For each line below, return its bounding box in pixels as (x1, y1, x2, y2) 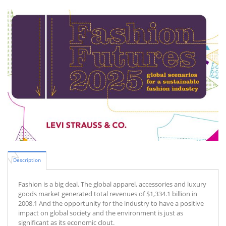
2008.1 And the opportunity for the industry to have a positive (18, 199, 204, 208)
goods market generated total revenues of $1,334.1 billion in (18, 189, 197, 199)
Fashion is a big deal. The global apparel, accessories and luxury (18, 180, 206, 189)
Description (13, 156, 41, 164)
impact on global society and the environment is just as (18, 208, 183, 218)
